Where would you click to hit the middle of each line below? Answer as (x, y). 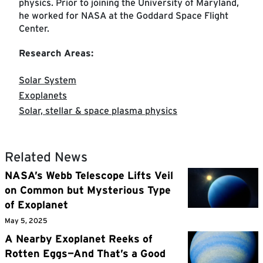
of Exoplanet (36, 204)
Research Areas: (56, 53)
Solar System (48, 80)
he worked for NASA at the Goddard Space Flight (124, 15)
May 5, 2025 (26, 220)
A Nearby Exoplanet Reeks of (79, 238)
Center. (34, 28)
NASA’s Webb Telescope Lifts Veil (89, 175)
